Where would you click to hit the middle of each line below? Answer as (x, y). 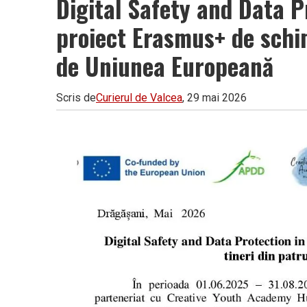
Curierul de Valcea (139, 97)
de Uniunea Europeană (165, 65)
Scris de (76, 97)
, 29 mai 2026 (214, 97)
